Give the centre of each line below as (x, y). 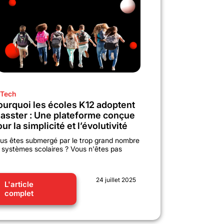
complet (19, 193)
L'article (19, 184)
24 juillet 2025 (116, 179)
